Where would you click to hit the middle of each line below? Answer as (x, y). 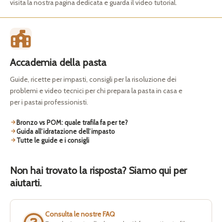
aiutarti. (26, 183)
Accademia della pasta (58, 62)
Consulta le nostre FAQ (80, 214)
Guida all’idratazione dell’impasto (66, 131)
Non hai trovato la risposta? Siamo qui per (98, 170)
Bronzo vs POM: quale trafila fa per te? (72, 122)
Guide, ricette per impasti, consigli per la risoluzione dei (93, 79)
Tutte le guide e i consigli (53, 140)
